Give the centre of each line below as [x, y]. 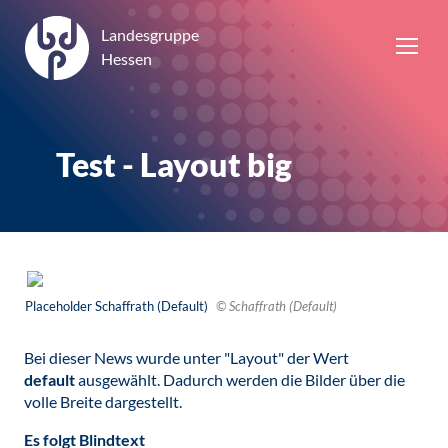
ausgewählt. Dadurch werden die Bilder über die [240, 379]
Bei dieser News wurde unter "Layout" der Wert [186, 357]
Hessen [126, 58]
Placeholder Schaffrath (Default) [118, 306]
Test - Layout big [174, 164]
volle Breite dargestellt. [103, 401]
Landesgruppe [150, 34]
